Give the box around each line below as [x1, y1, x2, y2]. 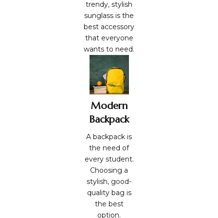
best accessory [84, 22, 134, 32]
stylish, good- [87, 177, 131, 186]
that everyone [85, 34, 133, 43]
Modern [91, 100, 127, 112]
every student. [84, 155, 134, 164]
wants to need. [84, 45, 134, 54]
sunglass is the [84, 11, 134, 20]
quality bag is [87, 188, 131, 198]
